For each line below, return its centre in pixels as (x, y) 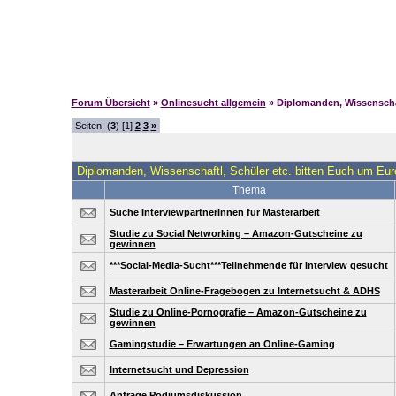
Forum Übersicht (110, 103)
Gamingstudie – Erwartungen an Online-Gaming (222, 344)
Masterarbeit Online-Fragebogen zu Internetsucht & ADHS (244, 291)
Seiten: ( (92, 126)
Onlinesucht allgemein (213, 103)
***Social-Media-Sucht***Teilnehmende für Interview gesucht (248, 265)
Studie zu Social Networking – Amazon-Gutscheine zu (236, 233)
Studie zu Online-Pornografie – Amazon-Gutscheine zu (238, 312)
